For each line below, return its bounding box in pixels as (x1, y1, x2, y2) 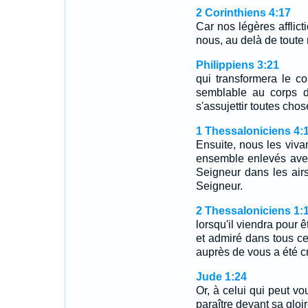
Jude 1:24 (195, 271, 247, 283)
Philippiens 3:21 (195, 59, 279, 71)
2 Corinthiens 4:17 (195, 7, 291, 19)
